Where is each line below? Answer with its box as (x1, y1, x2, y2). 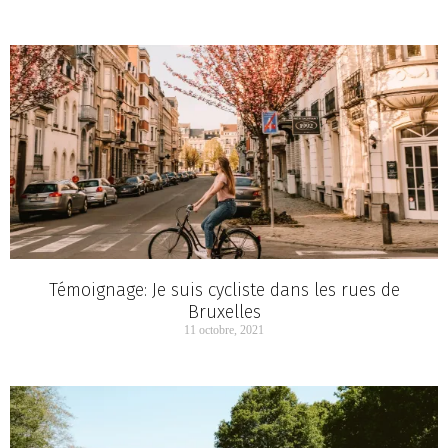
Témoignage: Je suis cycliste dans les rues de (48, 279, 400, 302)
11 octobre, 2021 (184, 323, 264, 338)
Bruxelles (187, 301, 261, 324)
